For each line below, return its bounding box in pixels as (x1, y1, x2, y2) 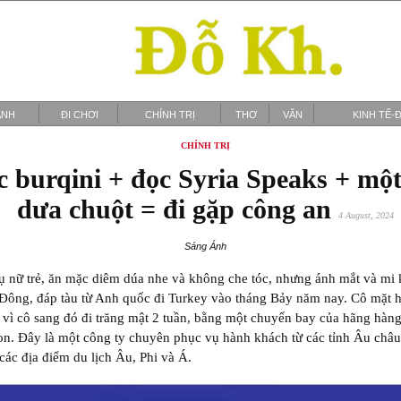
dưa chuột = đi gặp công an (16, 194, 338, 224)
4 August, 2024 (337, 210, 394, 220)
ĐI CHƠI (60, 109, 98, 120)
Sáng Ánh (183, 241, 226, 252)
